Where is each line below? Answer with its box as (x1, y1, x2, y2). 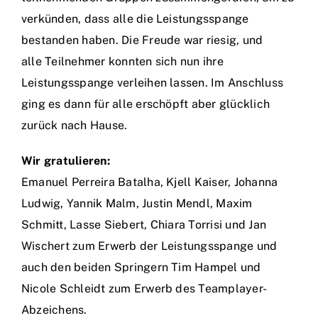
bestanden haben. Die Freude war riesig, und (21, 33, 263, 47)
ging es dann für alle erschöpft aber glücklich (21, 97, 270, 111)
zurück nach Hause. (21, 119, 128, 132)
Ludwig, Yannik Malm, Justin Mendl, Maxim (21, 197, 253, 210)
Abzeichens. (21, 303, 87, 317)
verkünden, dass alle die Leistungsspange (21, 12, 249, 26)
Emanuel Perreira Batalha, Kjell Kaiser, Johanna (21, 175, 278, 189)
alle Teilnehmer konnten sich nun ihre (21, 55, 224, 68)
